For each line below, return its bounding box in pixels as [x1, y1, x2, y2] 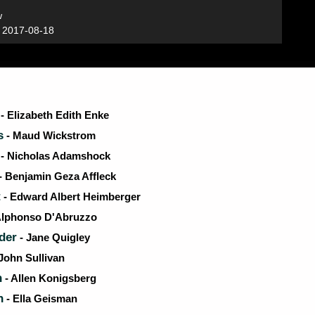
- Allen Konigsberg [2, 272, 96, 284]
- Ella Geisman [4, 292, 77, 304]
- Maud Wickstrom [4, 129, 96, 141]
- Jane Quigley [17, 231, 90, 243]
